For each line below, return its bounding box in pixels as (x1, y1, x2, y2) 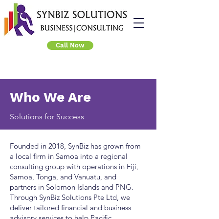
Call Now (56, 42, 85, 49)
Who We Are (10, 89, 91, 105)
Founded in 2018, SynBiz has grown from (10, 141, 141, 151)
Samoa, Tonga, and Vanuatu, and (10, 172, 116, 181)
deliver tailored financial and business (10, 203, 131, 212)
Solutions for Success (10, 112, 84, 121)
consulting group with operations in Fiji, (10, 162, 138, 171)
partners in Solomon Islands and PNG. (10, 182, 133, 192)
